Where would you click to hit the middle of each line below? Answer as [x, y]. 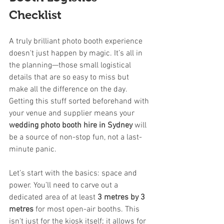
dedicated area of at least [53, 197]
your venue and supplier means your [73, 113]
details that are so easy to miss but [70, 77]
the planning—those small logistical [71, 65]
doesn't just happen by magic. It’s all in [77, 53]
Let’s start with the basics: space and [74, 173]
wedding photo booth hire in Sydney [71, 125]
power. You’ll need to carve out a [64, 185]
